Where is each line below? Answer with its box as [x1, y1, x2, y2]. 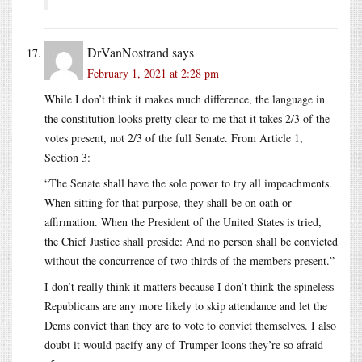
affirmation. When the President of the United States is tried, [44, 213, 322, 229]
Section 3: [44, 149, 90, 165]
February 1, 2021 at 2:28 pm [87, 65, 219, 81]
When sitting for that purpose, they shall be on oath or [44, 194, 292, 210]
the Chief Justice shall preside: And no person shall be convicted [44, 233, 338, 249]
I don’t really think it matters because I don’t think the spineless [44, 278, 334, 294]
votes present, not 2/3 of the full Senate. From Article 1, [44, 129, 303, 145]
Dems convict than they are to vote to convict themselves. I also [44, 317, 336, 333]
